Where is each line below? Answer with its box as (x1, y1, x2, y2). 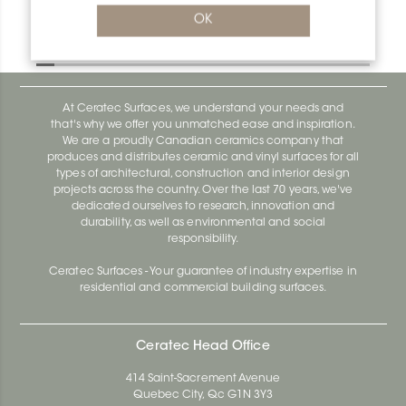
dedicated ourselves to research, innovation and (72, 200, 334, 212)
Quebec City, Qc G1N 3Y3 (132, 389, 274, 401)
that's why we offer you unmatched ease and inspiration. (51, 119, 355, 130)
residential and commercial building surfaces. (79, 282, 327, 294)
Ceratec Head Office (136, 340, 270, 353)
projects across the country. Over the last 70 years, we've (53, 184, 353, 196)
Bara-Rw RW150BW (72, 8, 187, 22)
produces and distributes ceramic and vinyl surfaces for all (46, 151, 360, 163)
